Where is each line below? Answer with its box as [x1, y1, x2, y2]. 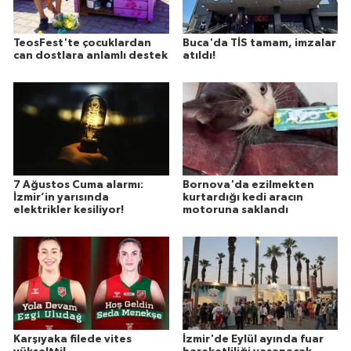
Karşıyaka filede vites [13, 333, 132, 345]
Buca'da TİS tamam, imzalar [182, 38, 336, 49]
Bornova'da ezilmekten [182, 179, 314, 191]
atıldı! [182, 50, 215, 62]
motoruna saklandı [182, 204, 288, 216]
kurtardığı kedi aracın [182, 192, 303, 204]
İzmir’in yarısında [13, 192, 109, 204]
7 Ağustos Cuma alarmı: [13, 179, 143, 191]
